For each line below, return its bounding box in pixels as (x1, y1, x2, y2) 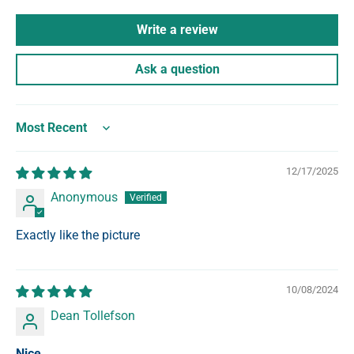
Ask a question (134, 62, 220, 77)
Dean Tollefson (51, 308, 135, 324)
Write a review (136, 22, 218, 38)
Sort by (15, 127, 55, 143)
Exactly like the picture (16, 228, 140, 243)
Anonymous (51, 190, 118, 205)
